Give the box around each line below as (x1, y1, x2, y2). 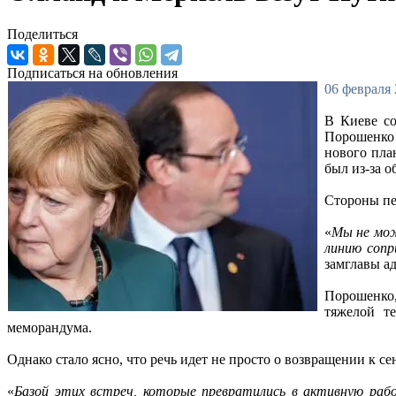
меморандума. (7, 320, 92, 336)
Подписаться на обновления (7, 65, 178, 81)
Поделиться (7, 27, 78, 42)
